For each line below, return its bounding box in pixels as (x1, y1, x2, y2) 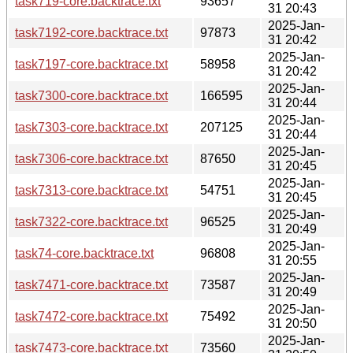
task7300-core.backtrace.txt (15, 88, 168, 102)
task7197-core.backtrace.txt (15, 57, 168, 71)
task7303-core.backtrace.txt (15, 120, 168, 134)
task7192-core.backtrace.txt (15, 25, 168, 39)
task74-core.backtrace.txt (15, 246, 154, 260)
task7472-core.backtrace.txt (15, 309, 168, 323)
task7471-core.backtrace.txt (15, 277, 168, 292)
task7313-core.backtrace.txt (15, 183, 168, 197)
